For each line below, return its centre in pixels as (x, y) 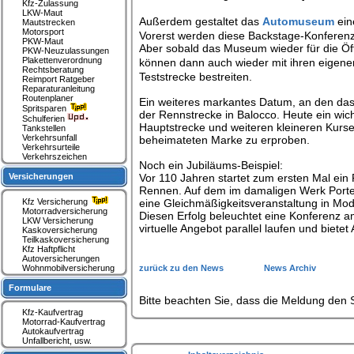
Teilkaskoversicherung (66, 239)
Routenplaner (48, 98)
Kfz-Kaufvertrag (53, 312)
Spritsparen (45, 108)
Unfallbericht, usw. (57, 341)
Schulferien (45, 119)
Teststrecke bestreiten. (196, 77)
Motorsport (43, 32)
